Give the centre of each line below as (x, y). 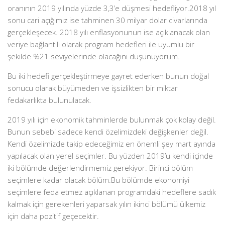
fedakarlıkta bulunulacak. (49, 100)
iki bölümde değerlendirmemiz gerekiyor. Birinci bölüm (100, 168)
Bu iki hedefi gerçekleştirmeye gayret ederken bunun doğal (108, 76)
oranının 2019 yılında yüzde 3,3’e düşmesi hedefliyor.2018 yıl (112, 8)
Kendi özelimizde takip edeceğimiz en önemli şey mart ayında (111, 144)
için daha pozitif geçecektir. (53, 216)
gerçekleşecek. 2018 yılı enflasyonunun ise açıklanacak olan (109, 32)
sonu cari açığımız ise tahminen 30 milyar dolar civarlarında (107, 20)
